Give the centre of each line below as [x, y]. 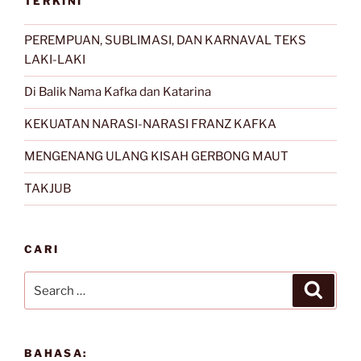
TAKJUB [48, 189]
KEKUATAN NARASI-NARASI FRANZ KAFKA [150, 124]
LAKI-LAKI [55, 60]
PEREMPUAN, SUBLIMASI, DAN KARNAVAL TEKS [165, 41]
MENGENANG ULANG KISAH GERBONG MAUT [156, 157]
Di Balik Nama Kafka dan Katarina [118, 92]
